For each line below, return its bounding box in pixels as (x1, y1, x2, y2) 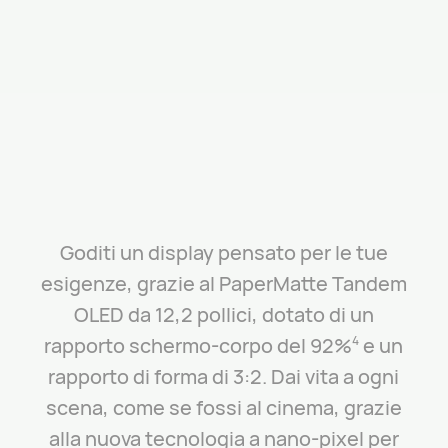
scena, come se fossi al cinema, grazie (45, 393, 402, 421)
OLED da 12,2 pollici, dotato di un (73, 300, 374, 328)
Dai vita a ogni (267, 362, 400, 390)
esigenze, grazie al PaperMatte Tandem (40, 269, 407, 297)
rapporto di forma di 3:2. (48, 362, 268, 390)
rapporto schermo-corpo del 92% (44, 331, 353, 359)
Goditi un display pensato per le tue (59, 238, 388, 266)
